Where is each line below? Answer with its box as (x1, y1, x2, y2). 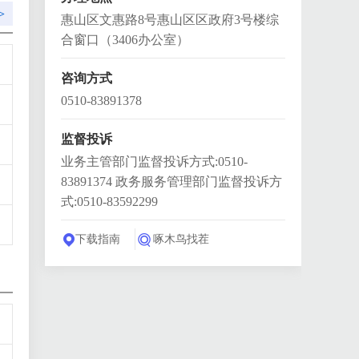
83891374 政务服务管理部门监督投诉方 (61, 175, 282, 188)
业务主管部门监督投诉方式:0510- (61, 155, 248, 168)
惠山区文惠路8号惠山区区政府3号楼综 (61, 13, 279, 26)
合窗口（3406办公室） (61, 33, 189, 46)
